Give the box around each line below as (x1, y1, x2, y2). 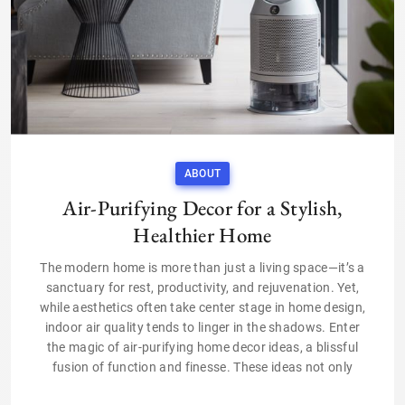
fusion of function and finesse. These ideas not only (52, 359, 353, 374)
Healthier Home (133, 221, 272, 249)
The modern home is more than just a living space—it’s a (40, 259, 365, 275)
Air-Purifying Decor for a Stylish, (62, 193, 343, 221)
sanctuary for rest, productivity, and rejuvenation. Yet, (45, 279, 360, 295)
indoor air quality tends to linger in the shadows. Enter (44, 319, 361, 334)
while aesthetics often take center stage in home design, (39, 299, 366, 315)
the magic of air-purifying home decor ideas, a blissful (46, 339, 359, 354)
